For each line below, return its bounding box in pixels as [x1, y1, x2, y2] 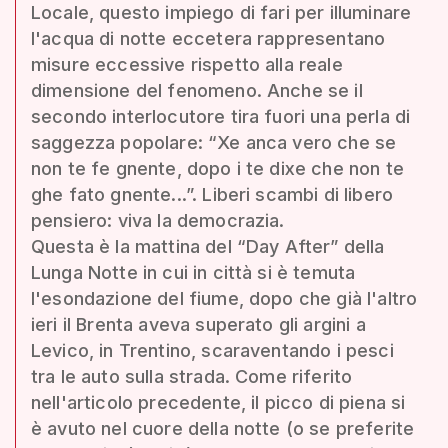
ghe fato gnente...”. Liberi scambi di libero [31, 184, 394, 205]
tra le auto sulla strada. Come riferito [31, 366, 353, 387]
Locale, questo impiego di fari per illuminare [31, 2, 412, 23]
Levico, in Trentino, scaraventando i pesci [31, 340, 394, 361]
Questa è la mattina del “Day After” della [31, 236, 385, 257]
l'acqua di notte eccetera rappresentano [31, 28, 386, 49]
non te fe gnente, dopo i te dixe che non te [31, 158, 404, 179]
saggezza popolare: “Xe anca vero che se [31, 132, 397, 153]
